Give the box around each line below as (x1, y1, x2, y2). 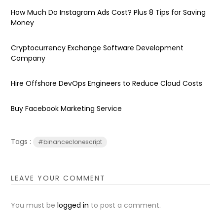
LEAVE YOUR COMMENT (11, 173, 106, 183)
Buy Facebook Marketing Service (11, 103, 122, 113)
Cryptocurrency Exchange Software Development (11, 42, 184, 53)
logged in (57, 200, 89, 210)
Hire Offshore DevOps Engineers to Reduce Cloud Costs (11, 78, 203, 88)
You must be (11, 200, 58, 210)
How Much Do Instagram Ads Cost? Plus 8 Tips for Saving (11, 7, 206, 17)
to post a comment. (89, 200, 161, 210)
